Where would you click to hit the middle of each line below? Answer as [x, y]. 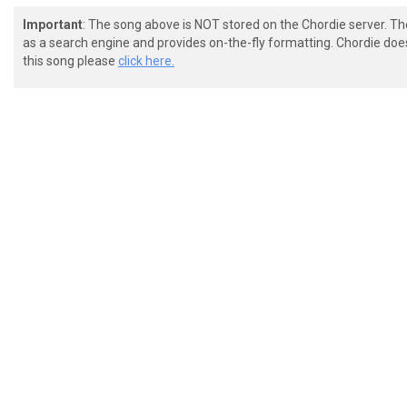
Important [53, 25]
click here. [146, 61]
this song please [70, 61]
